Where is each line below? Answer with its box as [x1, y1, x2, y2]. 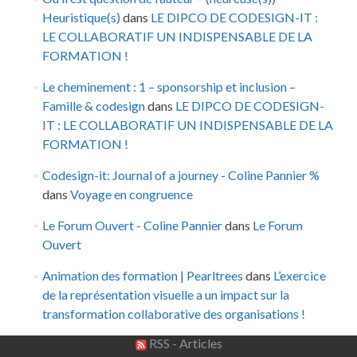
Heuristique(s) [41, 10, 120, 25]
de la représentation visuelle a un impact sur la [41, 287, 289, 303]
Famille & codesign [41, 98, 145, 114]
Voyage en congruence [69, 186, 193, 202]
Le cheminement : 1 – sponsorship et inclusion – [41, 79, 296, 95]
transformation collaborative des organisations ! [41, 306, 305, 322]
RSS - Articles [146, 335, 222, 351]
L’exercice [273, 268, 326, 284]
